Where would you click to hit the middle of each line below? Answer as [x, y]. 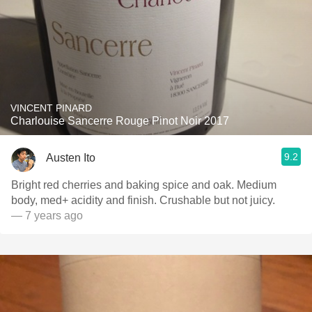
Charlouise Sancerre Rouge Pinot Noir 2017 [120, 121]
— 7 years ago [47, 216]
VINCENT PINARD [51, 108]
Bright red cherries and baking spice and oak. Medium [144, 185]
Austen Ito [71, 157]
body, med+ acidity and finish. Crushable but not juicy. [143, 200]
